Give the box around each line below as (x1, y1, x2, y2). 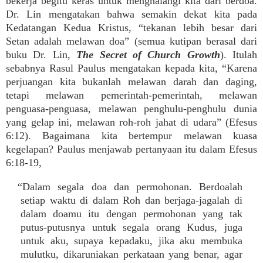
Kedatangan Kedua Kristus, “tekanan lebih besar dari (6, 22, 257, 33)
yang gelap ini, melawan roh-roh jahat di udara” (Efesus (6, 116, 257, 128)
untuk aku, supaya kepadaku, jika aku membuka (21, 235, 242, 247)
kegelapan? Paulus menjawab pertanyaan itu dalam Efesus (6, 143, 257, 155)
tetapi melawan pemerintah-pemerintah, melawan (6, 89, 257, 101)
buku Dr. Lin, (6, 49, 77, 60)
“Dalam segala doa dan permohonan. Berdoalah (18, 181, 242, 193)
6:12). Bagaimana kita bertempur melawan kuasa (6, 130, 257, 141)
